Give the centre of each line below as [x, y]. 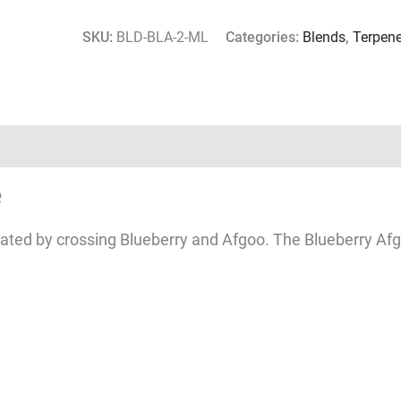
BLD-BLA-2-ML [162, 37]
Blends [324, 37]
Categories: [264, 37]
